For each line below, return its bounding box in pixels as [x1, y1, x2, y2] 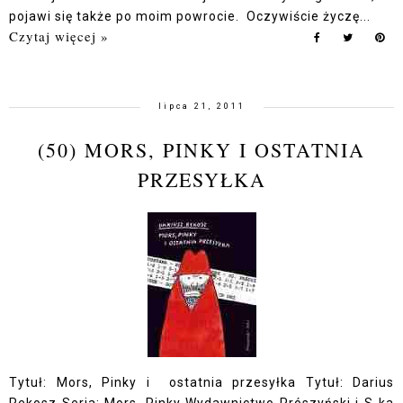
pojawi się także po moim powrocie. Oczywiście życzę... [9, 9, 371, 23]
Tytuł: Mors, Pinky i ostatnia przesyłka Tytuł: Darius [9, 375, 394, 390]
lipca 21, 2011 [157, 102, 246, 111]
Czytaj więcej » [9, 27, 109, 45]
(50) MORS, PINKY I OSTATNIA [38, 137, 365, 163]
